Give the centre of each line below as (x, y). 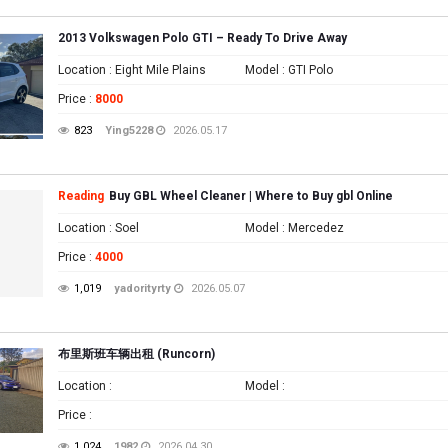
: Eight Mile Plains (156, 70)
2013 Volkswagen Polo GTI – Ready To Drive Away (202, 38)
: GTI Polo (306, 70)
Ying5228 (129, 130)
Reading (81, 196)
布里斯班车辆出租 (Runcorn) (136, 354)
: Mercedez (312, 228)
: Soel (122, 228)
